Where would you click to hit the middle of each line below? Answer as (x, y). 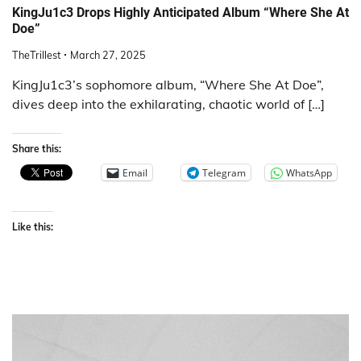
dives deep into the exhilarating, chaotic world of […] (168, 104)
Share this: (37, 149)
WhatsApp (309, 172)
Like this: (33, 227)
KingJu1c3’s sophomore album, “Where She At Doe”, (168, 85)
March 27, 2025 (108, 55)
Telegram (224, 172)
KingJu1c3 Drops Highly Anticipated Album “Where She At (180, 13)
